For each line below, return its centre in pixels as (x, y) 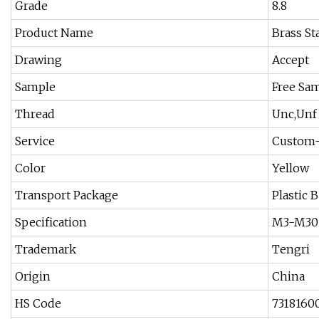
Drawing (38, 60)
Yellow (291, 168)
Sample (35, 87)
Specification (51, 223)
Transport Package (67, 195)
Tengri (291, 250)
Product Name (54, 33)
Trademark (46, 250)
